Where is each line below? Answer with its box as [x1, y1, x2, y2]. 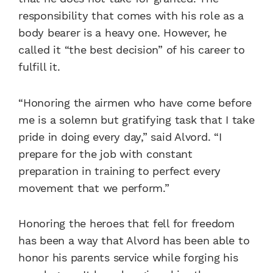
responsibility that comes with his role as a [18, 9, 244, 23]
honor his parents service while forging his [18, 250, 238, 264]
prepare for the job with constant [18, 147, 193, 160]
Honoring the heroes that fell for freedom [18, 216, 235, 230]
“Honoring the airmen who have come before [18, 96, 252, 109]
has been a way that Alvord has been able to [18, 233, 250, 247]
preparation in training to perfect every [18, 164, 221, 177]
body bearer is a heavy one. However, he [18, 26, 227, 40]
